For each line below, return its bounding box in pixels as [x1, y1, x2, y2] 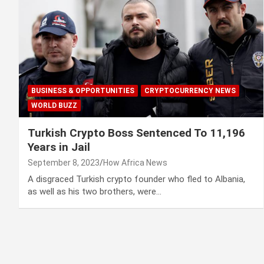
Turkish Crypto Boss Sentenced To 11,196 [28, 126, 245, 140]
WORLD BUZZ [31, 101, 77, 110]
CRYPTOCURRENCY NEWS [144, 87, 236, 95]
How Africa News [103, 158, 167, 168]
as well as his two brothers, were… [28, 186, 161, 197]
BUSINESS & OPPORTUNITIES [31, 87, 134, 95]
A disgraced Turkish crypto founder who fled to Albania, [28, 174, 245, 185]
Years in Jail [28, 140, 90, 154]
